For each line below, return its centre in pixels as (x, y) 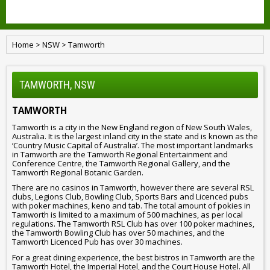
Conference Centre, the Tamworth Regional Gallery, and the (121, 163)
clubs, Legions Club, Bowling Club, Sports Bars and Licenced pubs (130, 197)
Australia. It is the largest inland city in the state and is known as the (135, 136)
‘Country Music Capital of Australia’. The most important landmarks (133, 145)
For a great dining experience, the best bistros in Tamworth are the (133, 257)
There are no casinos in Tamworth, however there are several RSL (133, 188)
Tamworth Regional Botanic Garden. (78, 172)
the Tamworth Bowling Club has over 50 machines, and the (118, 233)
